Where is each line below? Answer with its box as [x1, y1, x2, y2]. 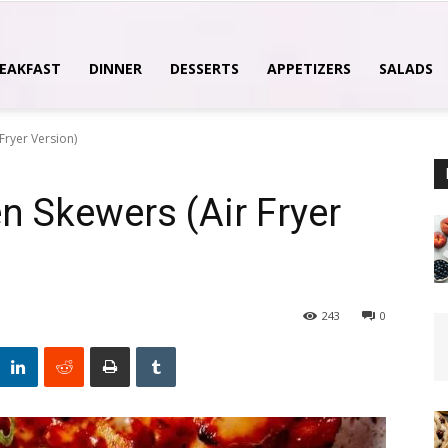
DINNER [89, 59, 142, 78]
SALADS [379, 59, 433, 78]
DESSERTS [170, 59, 239, 78]
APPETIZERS [267, 59, 351, 78]
